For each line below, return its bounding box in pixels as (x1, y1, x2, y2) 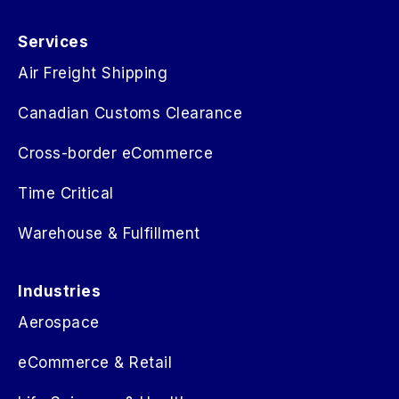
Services (18, 32, 88, 51)
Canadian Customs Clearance (18, 103, 242, 122)
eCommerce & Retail (18, 353, 172, 371)
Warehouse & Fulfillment (18, 224, 200, 242)
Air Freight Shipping (18, 63, 167, 82)
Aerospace (18, 313, 100, 331)
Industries (18, 281, 101, 300)
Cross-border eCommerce (18, 143, 213, 162)
